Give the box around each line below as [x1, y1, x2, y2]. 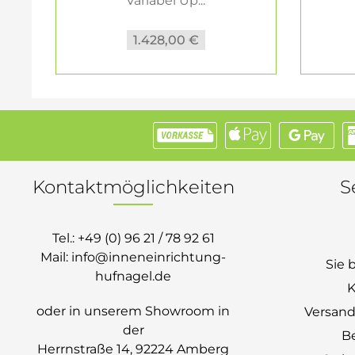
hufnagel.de [95, 269, 171, 284]
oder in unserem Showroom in [36, 303, 230, 319]
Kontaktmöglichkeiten [32, 176, 235, 198]
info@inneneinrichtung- [71, 250, 226, 265]
